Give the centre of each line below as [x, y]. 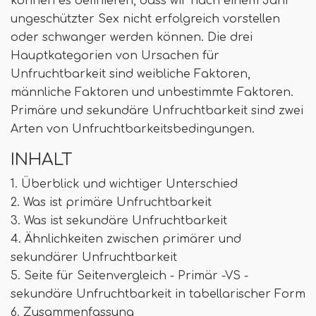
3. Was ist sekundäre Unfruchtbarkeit [119, 220]
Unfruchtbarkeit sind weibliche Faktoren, [130, 74]
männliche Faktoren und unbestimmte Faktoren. [152, 92]
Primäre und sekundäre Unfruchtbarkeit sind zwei [157, 110]
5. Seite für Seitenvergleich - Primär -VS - [129, 275]
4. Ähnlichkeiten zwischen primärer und [126, 239]
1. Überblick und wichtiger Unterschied [124, 184]
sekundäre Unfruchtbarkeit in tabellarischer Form [158, 294]
